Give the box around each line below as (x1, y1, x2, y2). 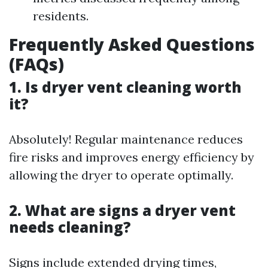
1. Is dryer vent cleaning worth (9, 77, 242, 97)
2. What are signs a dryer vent (9, 200, 236, 220)
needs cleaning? (9, 217, 131, 237)
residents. (33, 8, 89, 23)
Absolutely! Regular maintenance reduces (9, 132, 243, 147)
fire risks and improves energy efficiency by (9, 150, 254, 165)
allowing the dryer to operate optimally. (9, 167, 233, 182)
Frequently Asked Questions (9, 33, 255, 56)
